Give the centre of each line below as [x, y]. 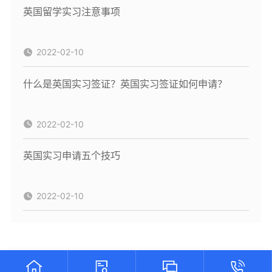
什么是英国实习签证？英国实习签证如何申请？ [125, 83]
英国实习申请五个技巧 [71, 156]
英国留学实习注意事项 [71, 11]
